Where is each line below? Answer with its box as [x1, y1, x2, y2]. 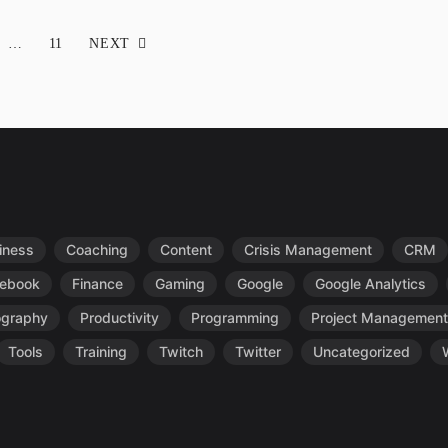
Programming [191, 309, 279, 326]
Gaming [155, 275, 205, 292]
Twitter [235, 343, 281, 360]
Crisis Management [244, 241, 372, 258]
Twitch [159, 343, 203, 360]
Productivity [80, 309, 159, 326]
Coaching [66, 241, 128, 258]
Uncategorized [313, 343, 410, 360]
